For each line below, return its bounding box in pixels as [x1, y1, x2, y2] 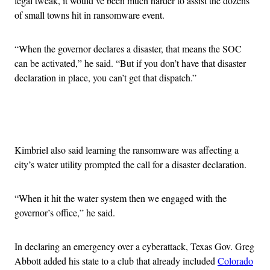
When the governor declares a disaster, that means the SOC [19, 42, 242, 55]
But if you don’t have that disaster [120, 56, 246, 69]
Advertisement [134, 113, 189, 127]
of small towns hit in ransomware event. [14, 8, 165, 21]
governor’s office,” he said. [14, 206, 115, 219]
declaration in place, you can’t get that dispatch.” [14, 71, 196, 84]
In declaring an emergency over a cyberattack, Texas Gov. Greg [14, 239, 254, 253]
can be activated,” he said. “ [14, 56, 120, 69]
